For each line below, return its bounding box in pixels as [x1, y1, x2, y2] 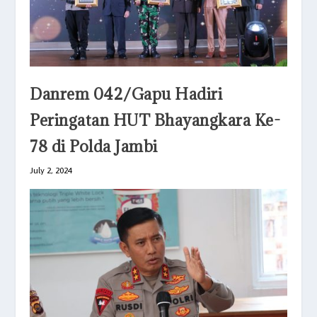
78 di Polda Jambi [30, 136, 158, 157]
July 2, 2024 [30, 166, 73, 176]
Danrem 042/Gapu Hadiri [30, 83, 223, 105]
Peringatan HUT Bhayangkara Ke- [30, 110, 281, 131]
